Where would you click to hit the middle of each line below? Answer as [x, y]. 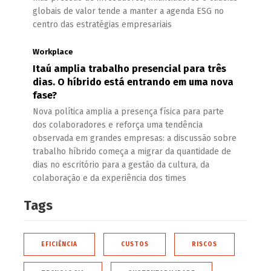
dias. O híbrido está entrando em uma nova [133, 82]
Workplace [53, 52]
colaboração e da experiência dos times [109, 178]
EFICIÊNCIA [59, 245]
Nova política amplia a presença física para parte [128, 112]
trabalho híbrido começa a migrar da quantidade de [132, 152]
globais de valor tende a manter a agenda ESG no [128, 11]
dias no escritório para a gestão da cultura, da [121, 165]
